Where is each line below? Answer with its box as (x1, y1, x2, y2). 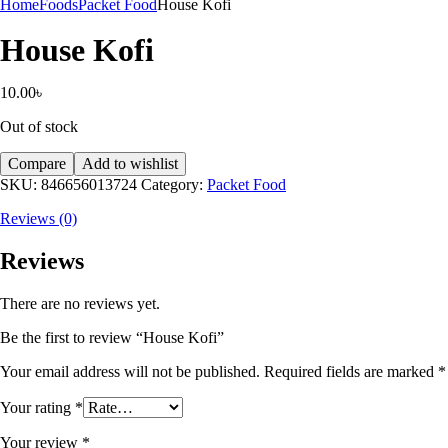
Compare (8, 155, 66, 172)
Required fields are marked (264, 362, 438, 380)
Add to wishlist (82, 155, 178, 172)
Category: (141, 176, 207, 193)
